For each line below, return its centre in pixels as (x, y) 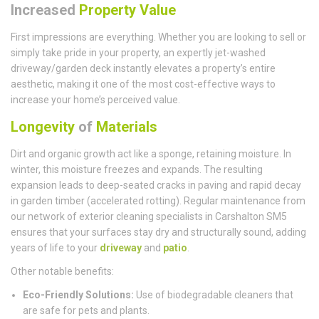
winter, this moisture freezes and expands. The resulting (137, 170)
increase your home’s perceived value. (95, 100)
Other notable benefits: (62, 272)
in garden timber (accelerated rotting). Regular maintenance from (158, 201)
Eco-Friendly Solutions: (78, 295)
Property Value (126, 10)
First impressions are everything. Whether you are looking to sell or (158, 37)
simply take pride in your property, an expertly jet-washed (138, 53)
